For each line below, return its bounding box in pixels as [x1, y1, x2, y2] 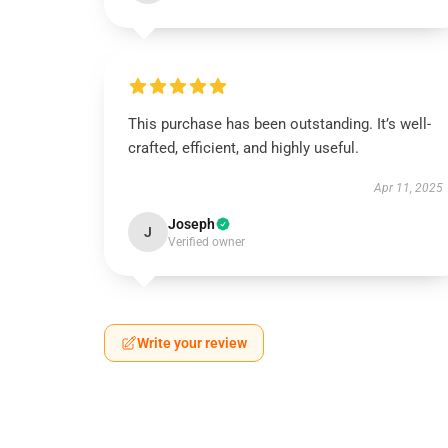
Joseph [168, 216, 215, 232]
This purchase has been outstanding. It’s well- [128, 115, 431, 133]
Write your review [137, 335, 247, 351]
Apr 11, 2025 [373, 181, 443, 195]
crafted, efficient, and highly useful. [128, 139, 359, 157]
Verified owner [168, 235, 245, 249]
